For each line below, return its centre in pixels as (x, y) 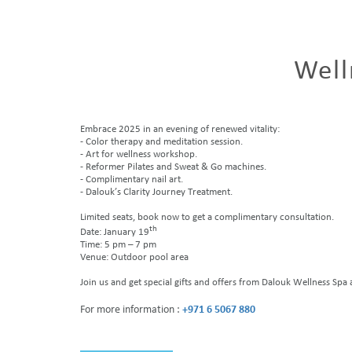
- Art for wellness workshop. (139, 154)
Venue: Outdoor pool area (134, 258)
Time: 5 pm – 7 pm (118, 245)
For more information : (131, 310)
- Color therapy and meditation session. (161, 142)
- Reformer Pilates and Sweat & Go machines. (173, 167)
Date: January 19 (115, 233)
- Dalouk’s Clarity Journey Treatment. (156, 192)
